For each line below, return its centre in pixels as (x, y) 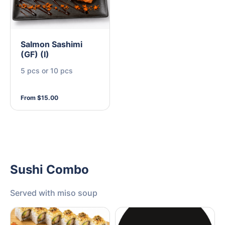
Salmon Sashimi (51, 44)
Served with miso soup (54, 193)
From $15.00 (39, 97)
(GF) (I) (35, 54)
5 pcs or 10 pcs (47, 70)
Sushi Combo (49, 169)
